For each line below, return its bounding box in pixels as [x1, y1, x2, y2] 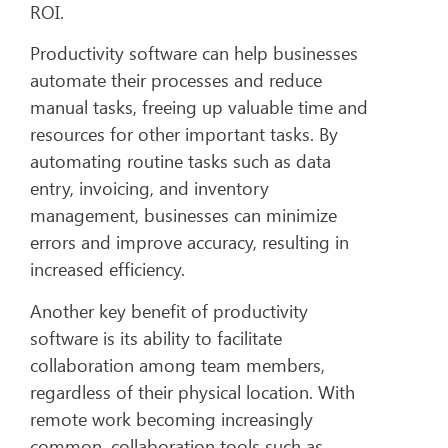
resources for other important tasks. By [30, 122, 338, 147]
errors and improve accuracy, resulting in [30, 230, 349, 255]
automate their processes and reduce [30, 68, 322, 93]
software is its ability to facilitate [30, 325, 282, 350]
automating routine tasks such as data [30, 149, 331, 174]
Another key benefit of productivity [30, 298, 308, 323]
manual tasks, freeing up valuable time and [30, 95, 368, 120]
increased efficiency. [30, 257, 185, 282]
